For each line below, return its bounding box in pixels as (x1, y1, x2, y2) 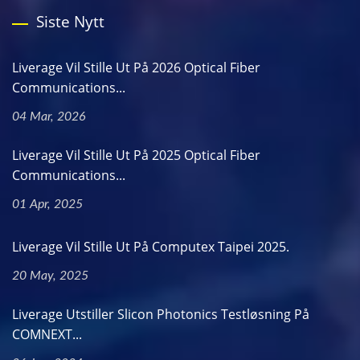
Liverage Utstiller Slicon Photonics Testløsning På (12, 305, 309, 323)
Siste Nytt (36, 10, 104, 32)
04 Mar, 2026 (12, 109, 86, 123)
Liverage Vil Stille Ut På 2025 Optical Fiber (12, 145, 260, 164)
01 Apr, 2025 (12, 197, 83, 211)
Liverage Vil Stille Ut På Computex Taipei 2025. (12, 237, 289, 256)
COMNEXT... (12, 325, 82, 343)
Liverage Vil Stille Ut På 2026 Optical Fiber (12, 58, 260, 76)
